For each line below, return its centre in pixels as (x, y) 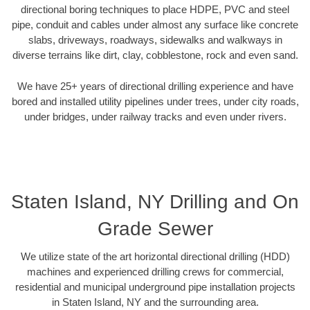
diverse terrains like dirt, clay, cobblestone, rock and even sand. (155, 55)
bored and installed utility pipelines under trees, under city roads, (155, 101)
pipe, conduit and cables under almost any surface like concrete (155, 25)
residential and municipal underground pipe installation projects (155, 287)
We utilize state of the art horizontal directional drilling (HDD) (155, 257)
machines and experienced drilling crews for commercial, (155, 272)
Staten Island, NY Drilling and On (155, 202)
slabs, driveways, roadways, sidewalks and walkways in (155, 40)
